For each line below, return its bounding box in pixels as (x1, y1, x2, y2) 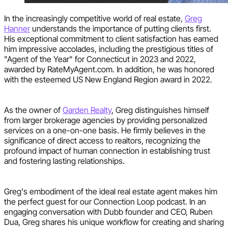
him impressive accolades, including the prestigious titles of (4, 44, 213, 54)
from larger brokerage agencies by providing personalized (4, 115, 207, 126)
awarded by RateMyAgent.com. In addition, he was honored (4, 64, 214, 75)
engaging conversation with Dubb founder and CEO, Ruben (4, 207, 213, 217)
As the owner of (4, 105, 63, 116)
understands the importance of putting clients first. (30, 23, 211, 34)
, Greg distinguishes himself (111, 105, 209, 116)
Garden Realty (63, 105, 111, 116)
